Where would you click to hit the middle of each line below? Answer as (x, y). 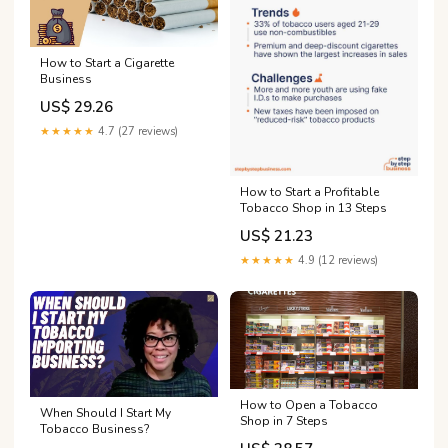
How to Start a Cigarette (107, 62)
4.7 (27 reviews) (136, 131)
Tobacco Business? (95, 428)
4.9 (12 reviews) (336, 261)
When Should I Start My (105, 412)
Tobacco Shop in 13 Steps (313, 208)
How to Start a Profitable (309, 192)
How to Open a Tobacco (309, 405)
